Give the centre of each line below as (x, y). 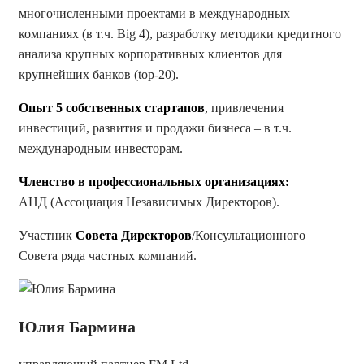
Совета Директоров (134, 235)
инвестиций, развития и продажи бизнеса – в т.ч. (155, 128)
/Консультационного (249, 235)
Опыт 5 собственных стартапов (112, 108)
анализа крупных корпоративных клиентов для (150, 54)
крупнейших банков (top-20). (99, 74)
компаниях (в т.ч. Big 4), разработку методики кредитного (180, 34)
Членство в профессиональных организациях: (154, 182)
